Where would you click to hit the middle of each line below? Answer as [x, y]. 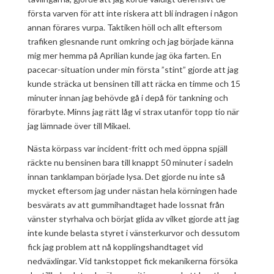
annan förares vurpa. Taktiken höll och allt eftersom [124, 27]
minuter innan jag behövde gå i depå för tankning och [128, 98]
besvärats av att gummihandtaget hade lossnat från [126, 205]
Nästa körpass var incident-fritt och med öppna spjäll [127, 148]
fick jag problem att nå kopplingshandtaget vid [115, 247]
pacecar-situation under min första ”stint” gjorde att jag [133, 69]
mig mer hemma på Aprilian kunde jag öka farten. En [124, 55]
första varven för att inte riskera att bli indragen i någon [132, 13]
